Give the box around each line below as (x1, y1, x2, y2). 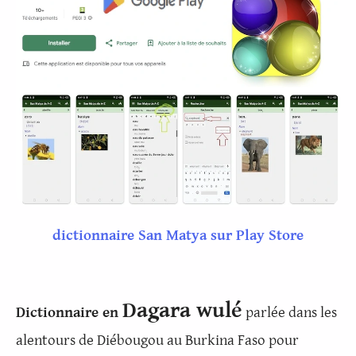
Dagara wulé (122, 297, 242, 323)
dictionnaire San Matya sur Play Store (52, 226, 304, 244)
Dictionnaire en (16, 303, 122, 321)
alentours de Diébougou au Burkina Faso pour (16, 331, 299, 349)
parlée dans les (242, 303, 337, 321)
